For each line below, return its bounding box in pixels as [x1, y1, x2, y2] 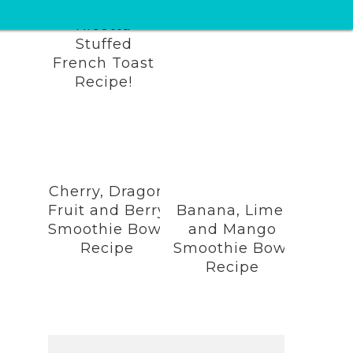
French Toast [53, 54, 155, 72]
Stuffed [75, 35, 132, 53]
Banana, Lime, [176, 201, 288, 219]
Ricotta [76, 16, 132, 34]
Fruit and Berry [48, 201, 166, 219]
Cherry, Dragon [48, 182, 166, 200]
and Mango [188, 220, 277, 238]
